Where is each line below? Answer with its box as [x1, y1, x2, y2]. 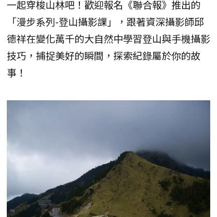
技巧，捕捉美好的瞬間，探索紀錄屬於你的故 [7, 48, 201, 63]
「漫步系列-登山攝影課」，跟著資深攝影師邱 [7, 15, 204, 29]
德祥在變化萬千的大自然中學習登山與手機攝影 [7, 31, 210, 46]
